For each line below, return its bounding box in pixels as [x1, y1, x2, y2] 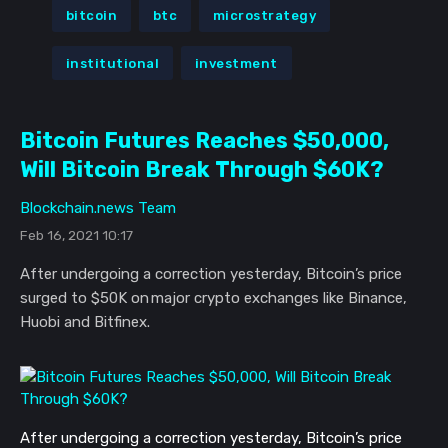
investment [194, 55, 278, 71]
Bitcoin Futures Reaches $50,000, [20, 128, 389, 154]
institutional [65, 55, 160, 71]
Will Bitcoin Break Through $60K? [20, 157, 383, 183]
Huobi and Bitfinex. [20, 313, 152, 332]
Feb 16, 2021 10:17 [20, 227, 133, 244]
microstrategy [212, 7, 317, 23]
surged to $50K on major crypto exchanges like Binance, [20, 289, 407, 308]
